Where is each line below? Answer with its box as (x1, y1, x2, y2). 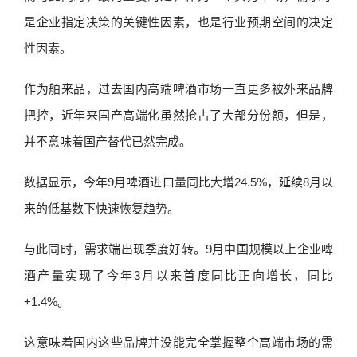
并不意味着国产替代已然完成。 (24, 135, 191, 148)
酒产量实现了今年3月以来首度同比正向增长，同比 (24, 269, 333, 282)
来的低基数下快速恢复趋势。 (24, 202, 179, 215)
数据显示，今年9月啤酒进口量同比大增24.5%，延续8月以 (24, 175, 333, 189)
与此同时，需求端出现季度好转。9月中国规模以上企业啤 (24, 242, 333, 256)
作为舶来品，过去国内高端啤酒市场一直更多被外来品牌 (24, 82, 333, 96)
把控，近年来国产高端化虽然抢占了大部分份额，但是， (24, 108, 333, 122)
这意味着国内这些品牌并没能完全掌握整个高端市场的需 (24, 335, 333, 349)
